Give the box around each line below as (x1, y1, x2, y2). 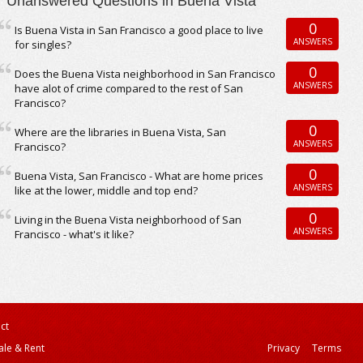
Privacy (267, 341, 301, 355)
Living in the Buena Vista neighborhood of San (15, 212, 242, 227)
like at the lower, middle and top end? (15, 183, 199, 198)
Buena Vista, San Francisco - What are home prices (15, 169, 264, 183)
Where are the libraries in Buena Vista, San (15, 125, 227, 139)
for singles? (15, 37, 72, 52)
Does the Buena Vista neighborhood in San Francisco (15, 66, 276, 81)
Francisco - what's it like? (15, 227, 135, 241)
